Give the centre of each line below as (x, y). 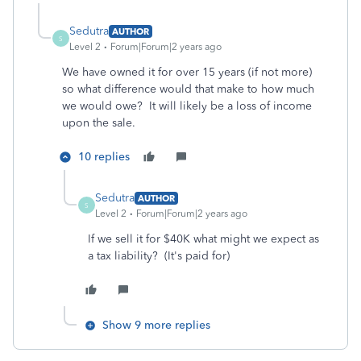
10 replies (104, 157)
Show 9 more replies (156, 325)
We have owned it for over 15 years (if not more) (187, 72)
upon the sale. (99, 123)
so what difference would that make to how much (188, 89)
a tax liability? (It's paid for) (159, 256)
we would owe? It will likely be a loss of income (187, 106)
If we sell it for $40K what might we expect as (203, 239)
